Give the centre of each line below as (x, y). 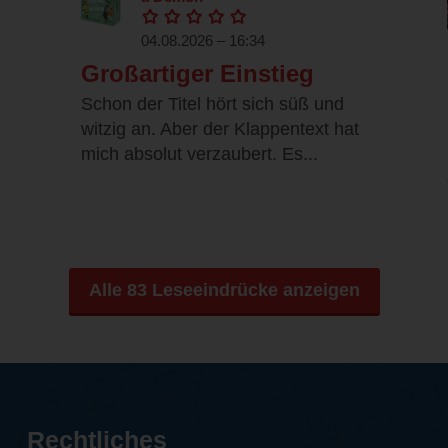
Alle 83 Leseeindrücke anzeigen (224, 290)
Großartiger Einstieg (197, 74)
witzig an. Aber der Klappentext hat (220, 129)
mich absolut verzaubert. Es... (199, 154)
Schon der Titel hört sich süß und (212, 104)
